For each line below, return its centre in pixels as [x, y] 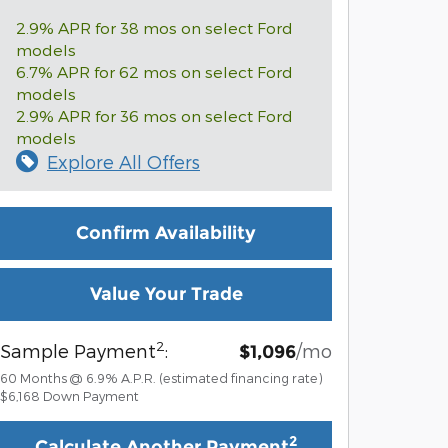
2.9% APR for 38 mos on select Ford [154, 27]
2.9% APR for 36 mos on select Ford [154, 115]
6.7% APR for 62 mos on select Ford [154, 71]
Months [43, 377]
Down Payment [91, 395]
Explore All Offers [123, 161]
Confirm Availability [166, 232]
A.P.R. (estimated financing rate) [222, 377]
